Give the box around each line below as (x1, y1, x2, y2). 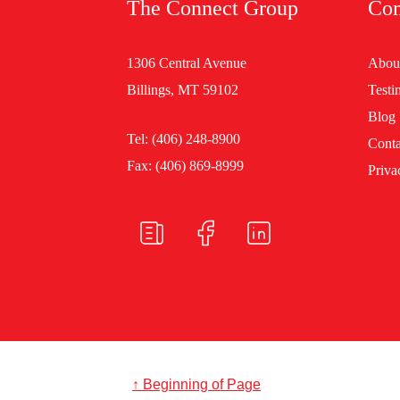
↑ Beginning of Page (132, 377, 261, 393)
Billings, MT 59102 (127, 82, 238, 98)
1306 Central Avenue (127, 55, 246, 71)
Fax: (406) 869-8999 (127, 158, 244, 174)
